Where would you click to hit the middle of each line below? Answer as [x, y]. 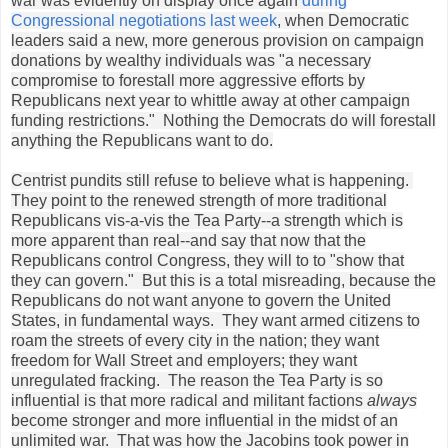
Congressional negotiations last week [144, 20]
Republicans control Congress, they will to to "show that [207, 260]
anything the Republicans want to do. [142, 140]
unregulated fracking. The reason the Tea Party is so [197, 380]
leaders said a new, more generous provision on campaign [217, 40]
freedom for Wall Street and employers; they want [184, 360]
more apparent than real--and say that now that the [188, 240]
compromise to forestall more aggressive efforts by [188, 80]
